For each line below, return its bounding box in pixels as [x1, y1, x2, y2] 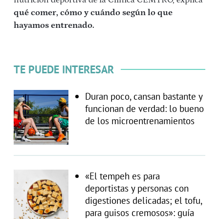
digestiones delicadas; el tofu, [85, 194, 202, 206]
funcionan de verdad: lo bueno [85, 102, 204, 114]
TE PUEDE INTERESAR [14, 62, 114, 76]
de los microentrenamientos [85, 114, 195, 127]
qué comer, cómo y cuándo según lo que [14, 7, 173, 18]
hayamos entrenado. [14, 20, 96, 30]
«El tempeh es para [85, 169, 160, 182]
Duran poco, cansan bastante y [85, 89, 202, 102]
